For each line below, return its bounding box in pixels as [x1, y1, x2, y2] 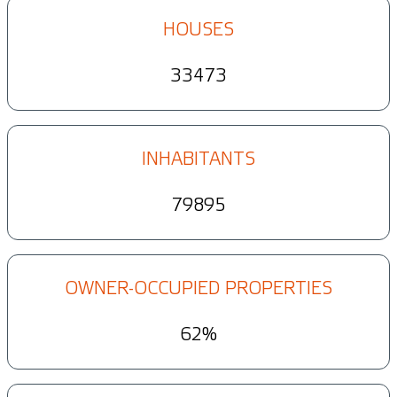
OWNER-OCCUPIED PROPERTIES [65, 277, 332, 299]
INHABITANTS [142, 148, 255, 169]
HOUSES [163, 19, 234, 40]
